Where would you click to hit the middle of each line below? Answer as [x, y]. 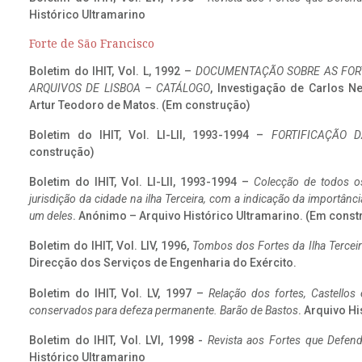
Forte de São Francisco [92, 43]
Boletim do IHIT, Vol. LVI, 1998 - [118, 340]
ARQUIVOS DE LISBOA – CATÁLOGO [120, 88]
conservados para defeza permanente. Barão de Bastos [164, 310]
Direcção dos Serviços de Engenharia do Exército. [163, 263]
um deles [51, 216]
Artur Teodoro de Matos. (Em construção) [140, 105]
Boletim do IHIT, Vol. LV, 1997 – [119, 293]
